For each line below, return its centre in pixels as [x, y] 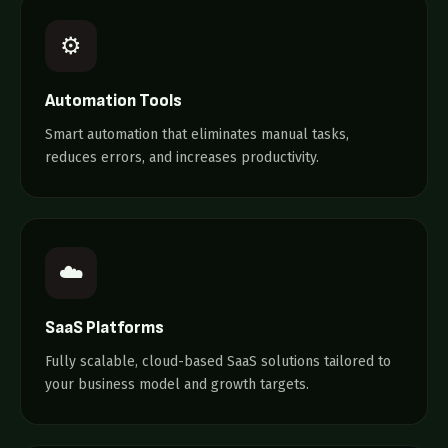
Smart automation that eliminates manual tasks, [197, 134]
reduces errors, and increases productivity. [182, 157]
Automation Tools [113, 101]
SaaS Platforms [104, 328]
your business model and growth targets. [177, 384]
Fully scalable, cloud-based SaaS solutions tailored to [218, 361]
